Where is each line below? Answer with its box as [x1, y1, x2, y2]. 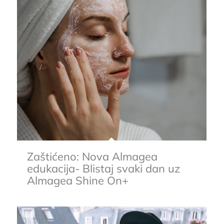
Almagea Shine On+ [26, 173, 128, 188]
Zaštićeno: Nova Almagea [26, 149, 157, 164]
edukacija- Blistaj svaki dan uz [26, 161, 180, 176]
